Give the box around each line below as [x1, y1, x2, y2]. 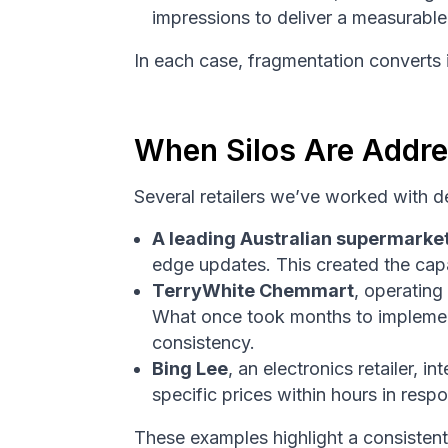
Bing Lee [152, 358, 229, 380]
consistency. [152, 332, 256, 354]
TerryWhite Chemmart [152, 280, 355, 302]
